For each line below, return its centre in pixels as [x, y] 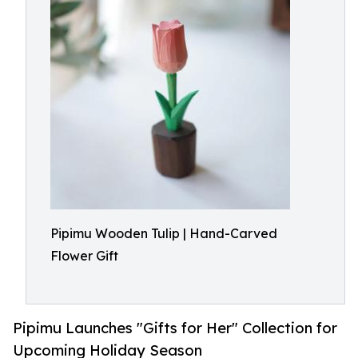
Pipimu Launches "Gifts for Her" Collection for [175, 328]
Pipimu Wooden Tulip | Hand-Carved [164, 233]
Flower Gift [84, 256]
